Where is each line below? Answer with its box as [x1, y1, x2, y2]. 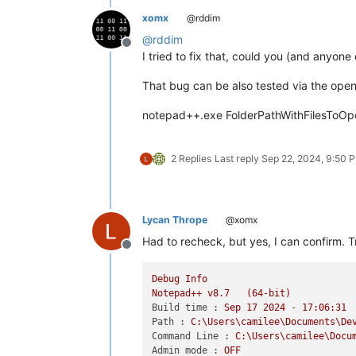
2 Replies [171, 152, 211, 164]
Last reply [215, 152, 261, 164]
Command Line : [152, 331, 230, 342]
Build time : [152, 302, 219, 313]
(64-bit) [246, 288, 292, 299]
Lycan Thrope [142, 213, 207, 226]
